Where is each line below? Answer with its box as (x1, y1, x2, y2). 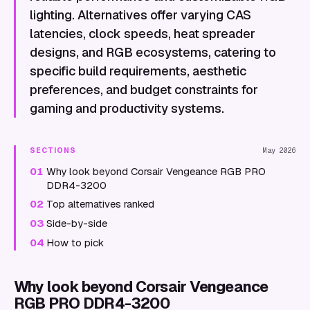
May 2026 (263, 146, 296, 155)
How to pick (46, 236, 104, 249)
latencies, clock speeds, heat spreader (30, 26, 255, 42)
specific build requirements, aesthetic (30, 63, 246, 79)
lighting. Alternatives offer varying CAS (30, 7, 251, 23)
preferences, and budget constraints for (30, 82, 258, 98)
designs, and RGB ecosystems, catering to (30, 44, 276, 60)
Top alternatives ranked (46, 197, 154, 210)
